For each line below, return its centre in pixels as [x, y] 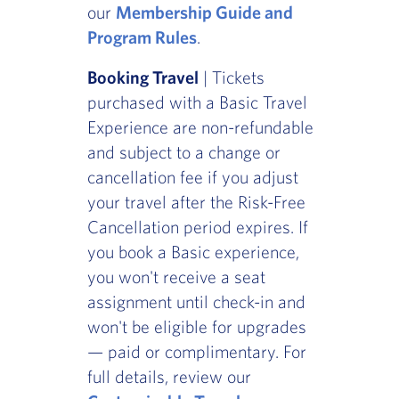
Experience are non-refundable [200, 127]
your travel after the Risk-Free [196, 202]
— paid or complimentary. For [196, 352]
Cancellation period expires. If [197, 227]
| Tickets [231, 77]
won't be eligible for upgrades [196, 327]
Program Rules [142, 37]
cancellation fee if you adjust [192, 177]
